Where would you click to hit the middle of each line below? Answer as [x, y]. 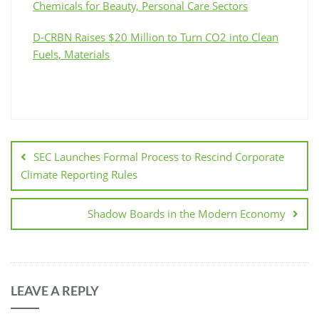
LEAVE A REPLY [55, 290]
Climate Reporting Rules [79, 174]
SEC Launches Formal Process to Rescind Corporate [159, 156]
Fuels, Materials [71, 54]
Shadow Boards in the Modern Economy [187, 213]
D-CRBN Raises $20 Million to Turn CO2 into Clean [156, 37]
